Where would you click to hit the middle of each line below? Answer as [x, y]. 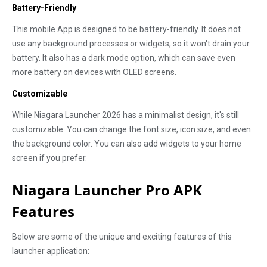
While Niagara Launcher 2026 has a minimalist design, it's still [125, 115]
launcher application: [51, 251]
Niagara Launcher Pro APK [107, 190]
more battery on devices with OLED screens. [94, 72]
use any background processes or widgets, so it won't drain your [131, 44]
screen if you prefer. [49, 158]
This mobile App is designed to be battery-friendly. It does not [126, 29]
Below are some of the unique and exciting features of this [122, 237]
